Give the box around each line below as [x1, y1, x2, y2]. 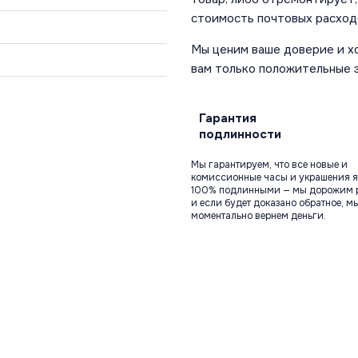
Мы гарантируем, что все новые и [191, 158, 348, 172]
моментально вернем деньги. [191, 209, 326, 223]
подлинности [199, 126, 281, 143]
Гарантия [199, 110, 257, 127]
